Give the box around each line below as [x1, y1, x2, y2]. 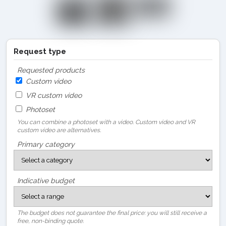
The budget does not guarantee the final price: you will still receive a [17, 209, 207, 216]
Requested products [17, 66, 85, 74]
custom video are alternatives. [17, 126, 101, 134]
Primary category [17, 140, 75, 148]
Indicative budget [17, 176, 75, 185]
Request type [14, 46, 66, 56]
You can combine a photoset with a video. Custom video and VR [17, 118, 195, 126]
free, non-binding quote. [17, 217, 84, 224]
